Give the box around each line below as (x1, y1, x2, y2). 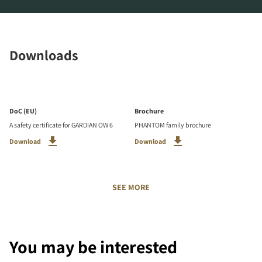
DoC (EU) (9, 106, 37, 116)
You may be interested (9, 235, 177, 259)
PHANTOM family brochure (135, 120, 211, 130)
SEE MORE (112, 182, 150, 193)
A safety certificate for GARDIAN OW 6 (9, 120, 113, 130)
